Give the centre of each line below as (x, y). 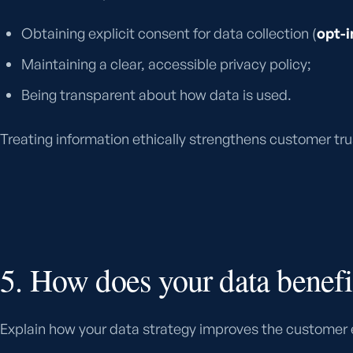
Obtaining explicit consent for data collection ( (169, 33)
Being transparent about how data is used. (157, 95)
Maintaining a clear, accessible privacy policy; (167, 64)
